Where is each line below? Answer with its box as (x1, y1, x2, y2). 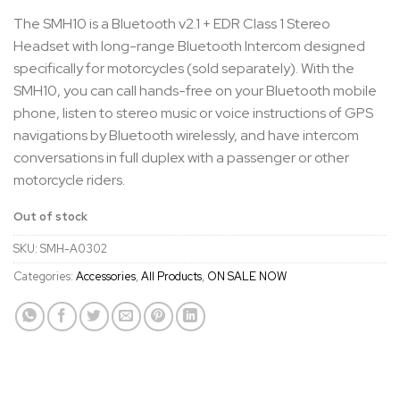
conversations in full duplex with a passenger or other (13, 147, 349, 167)
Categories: (13, 269, 76, 285)
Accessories (76, 269, 136, 285)
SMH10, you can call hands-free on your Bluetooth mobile (13, 80, 377, 100)
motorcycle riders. (13, 170, 125, 189)
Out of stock (13, 208, 87, 224)
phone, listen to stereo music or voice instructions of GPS (13, 103, 373, 122)
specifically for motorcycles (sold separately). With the (13, 58, 354, 78)
